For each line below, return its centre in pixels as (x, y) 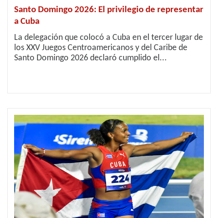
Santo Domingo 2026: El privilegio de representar (109, 10)
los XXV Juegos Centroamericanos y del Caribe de (101, 48)
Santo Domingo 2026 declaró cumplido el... (91, 58)
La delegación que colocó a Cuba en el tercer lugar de (109, 38)
